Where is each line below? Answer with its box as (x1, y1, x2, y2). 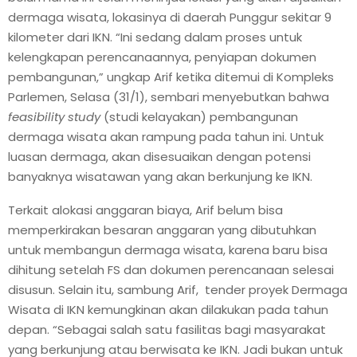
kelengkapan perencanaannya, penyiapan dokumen (8, 48, 316, 65)
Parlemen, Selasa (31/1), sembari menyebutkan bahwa (8, 88, 329, 105)
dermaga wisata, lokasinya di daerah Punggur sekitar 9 (8, 8, 331, 25)
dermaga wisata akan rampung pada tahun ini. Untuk (8, 127, 324, 145)
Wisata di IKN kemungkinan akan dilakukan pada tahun (8, 300, 328, 318)
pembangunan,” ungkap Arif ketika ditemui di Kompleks (8, 68, 334, 85)
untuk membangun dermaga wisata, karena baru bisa (8, 241, 328, 258)
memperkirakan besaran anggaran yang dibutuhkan (8, 221, 316, 238)
